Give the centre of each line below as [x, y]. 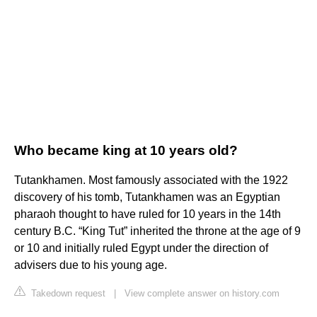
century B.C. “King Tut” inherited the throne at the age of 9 [157, 231]
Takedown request [67, 294]
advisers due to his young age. [91, 265]
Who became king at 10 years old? [126, 151]
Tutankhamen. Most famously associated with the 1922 [151, 180]
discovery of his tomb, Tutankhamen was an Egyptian [147, 197]
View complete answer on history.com [202, 294]
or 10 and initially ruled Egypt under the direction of [141, 248]
